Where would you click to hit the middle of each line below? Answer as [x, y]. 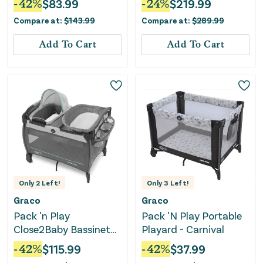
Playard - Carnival [183, 229]
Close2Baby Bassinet [62, 229]
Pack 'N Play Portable [192, 215]
